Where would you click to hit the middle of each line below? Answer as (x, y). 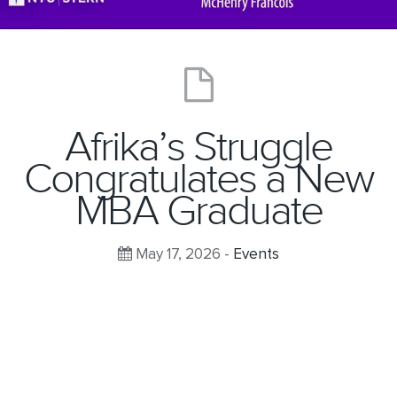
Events (256, 254)
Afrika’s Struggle (198, 147)
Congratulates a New (198, 179)
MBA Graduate (198, 211)
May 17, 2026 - (183, 254)
